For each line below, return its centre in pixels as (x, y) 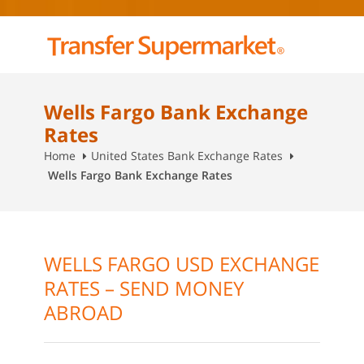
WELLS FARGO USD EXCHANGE (182, 264)
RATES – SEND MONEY (144, 288)
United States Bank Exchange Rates (187, 156)
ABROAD (84, 312)
